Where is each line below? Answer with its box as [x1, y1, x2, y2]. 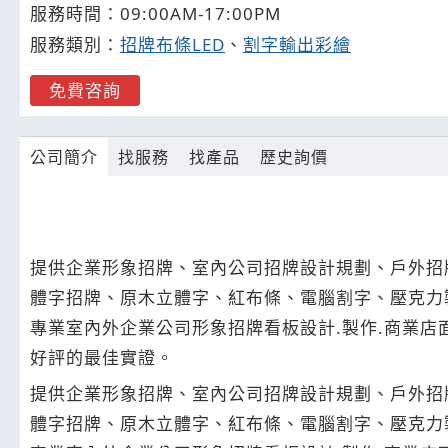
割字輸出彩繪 [243, 33, 351, 56]
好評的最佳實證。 [30, 346, 174, 369]
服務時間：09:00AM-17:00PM [30, 2, 281, 25]
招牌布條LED [120, 33, 225, 56]
